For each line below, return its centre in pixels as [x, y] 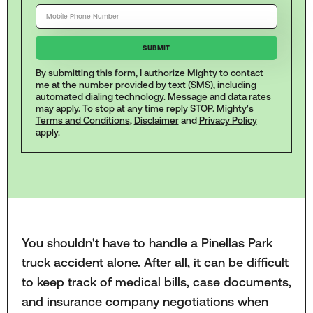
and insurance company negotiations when [145, 301]
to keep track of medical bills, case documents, [156, 282]
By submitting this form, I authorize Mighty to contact [149, 73]
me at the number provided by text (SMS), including [146, 85]
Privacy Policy [228, 121]
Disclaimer [156, 121]
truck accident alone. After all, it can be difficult [155, 262]
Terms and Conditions [82, 121]
